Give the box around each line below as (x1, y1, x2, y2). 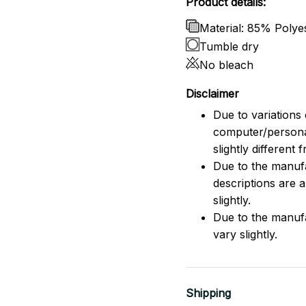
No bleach (199, 58, 253, 72)
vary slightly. (213, 227, 277, 241)
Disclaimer (186, 87, 239, 101)
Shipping (186, 286, 231, 300)
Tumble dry (199, 40, 259, 54)
